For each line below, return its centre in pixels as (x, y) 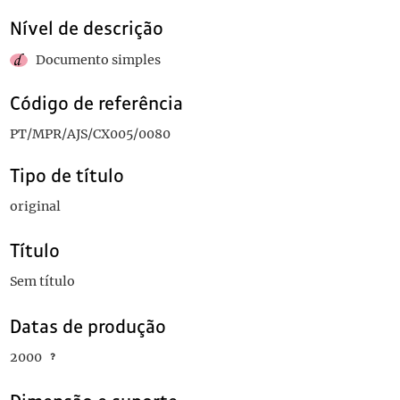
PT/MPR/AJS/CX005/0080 (90, 134)
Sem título (42, 282)
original (35, 206)
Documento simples (98, 60)
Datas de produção (87, 326)
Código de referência (96, 104)
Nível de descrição (86, 29)
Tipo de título (67, 176)
